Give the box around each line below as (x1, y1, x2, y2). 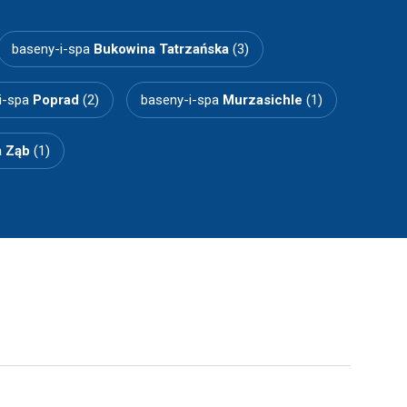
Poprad (33, 92, 79, 108)
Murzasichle (223, 92, 303, 108)
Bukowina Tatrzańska (93, 41, 229, 57)
